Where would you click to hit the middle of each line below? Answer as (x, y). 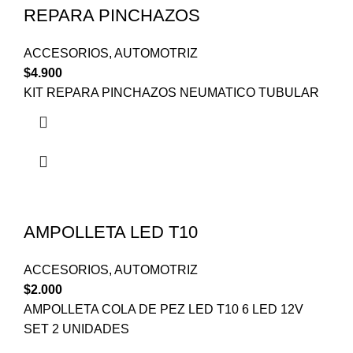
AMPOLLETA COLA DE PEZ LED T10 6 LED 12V (163, 310)
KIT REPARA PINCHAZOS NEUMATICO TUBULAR (171, 93)
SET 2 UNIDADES (76, 329)
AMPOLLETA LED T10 (111, 232)
